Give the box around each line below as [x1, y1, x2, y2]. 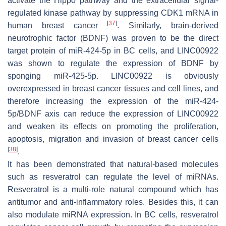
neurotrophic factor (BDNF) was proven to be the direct [8, 33, 218, 42]
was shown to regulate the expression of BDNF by [8, 59, 218, 68]
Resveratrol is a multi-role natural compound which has [8, 185, 218, 194]
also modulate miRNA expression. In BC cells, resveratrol [8, 210, 218, 219]
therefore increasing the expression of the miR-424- [8, 96, 218, 105]
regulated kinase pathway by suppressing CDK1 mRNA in [8, 8, 218, 17]
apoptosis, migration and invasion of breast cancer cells [8, 134, 218, 143]
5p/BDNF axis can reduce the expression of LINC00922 [8, 109, 218, 118]
